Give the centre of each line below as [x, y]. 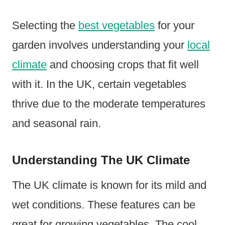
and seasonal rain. [57, 124]
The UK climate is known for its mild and [109, 185]
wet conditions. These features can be [104, 205]
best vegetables [117, 26]
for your [175, 26]
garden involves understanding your [100, 45]
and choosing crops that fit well [123, 65]
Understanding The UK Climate [101, 160]
